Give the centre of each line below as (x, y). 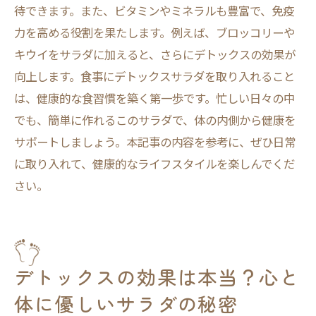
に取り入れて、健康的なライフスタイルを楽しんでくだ (154, 164)
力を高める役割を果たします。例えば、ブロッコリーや (154, 32)
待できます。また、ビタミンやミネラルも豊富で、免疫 (154, 11)
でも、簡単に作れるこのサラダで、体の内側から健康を (155, 120)
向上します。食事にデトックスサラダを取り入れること (154, 76)
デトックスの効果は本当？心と (157, 277)
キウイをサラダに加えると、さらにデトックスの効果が (155, 54)
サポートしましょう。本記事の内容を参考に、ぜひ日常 (155, 142)
